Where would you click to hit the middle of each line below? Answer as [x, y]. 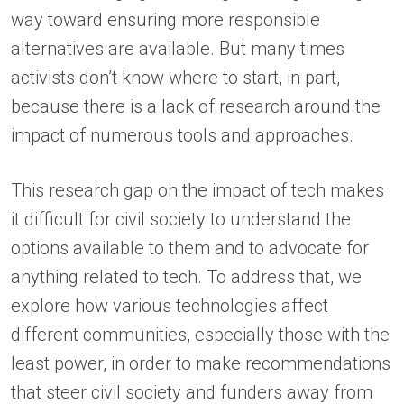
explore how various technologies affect [170, 306]
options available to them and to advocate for [190, 248]
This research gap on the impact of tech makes [197, 191]
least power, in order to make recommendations [201, 364]
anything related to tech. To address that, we [186, 277]
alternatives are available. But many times [178, 49]
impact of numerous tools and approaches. [184, 136]
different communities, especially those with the [200, 335]
